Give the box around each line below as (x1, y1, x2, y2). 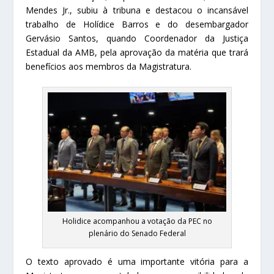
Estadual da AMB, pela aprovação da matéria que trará (26, 46, 248, 59)
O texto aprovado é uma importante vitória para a (26, 256, 248, 268)
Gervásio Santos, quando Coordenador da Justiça (26, 32, 248, 45)
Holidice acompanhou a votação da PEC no (62, 216, 212, 227)
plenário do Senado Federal (88, 228, 186, 239)
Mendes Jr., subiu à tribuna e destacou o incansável (26, 4, 248, 17)
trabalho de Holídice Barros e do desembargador (26, 18, 248, 31)
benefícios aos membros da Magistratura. (26, 61, 192, 73)
